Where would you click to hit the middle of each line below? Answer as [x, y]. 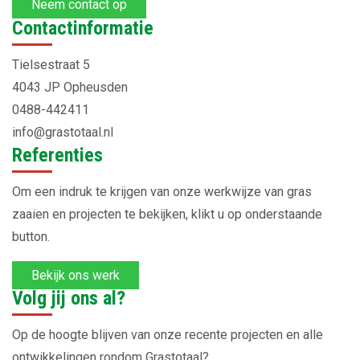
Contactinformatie [83, 28]
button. [31, 236]
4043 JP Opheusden [70, 87]
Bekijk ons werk [76, 275]
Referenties [57, 155]
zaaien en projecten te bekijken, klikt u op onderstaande [167, 214]
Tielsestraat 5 [51, 64]
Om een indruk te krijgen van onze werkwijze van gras [162, 191]
